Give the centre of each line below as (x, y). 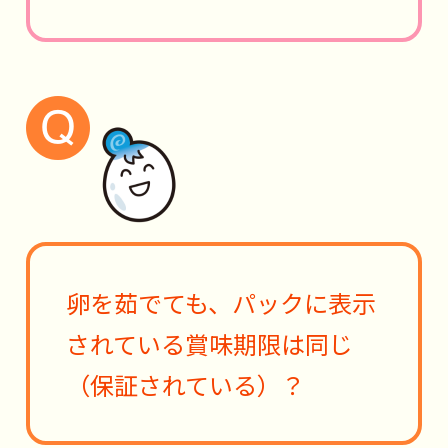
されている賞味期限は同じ (209, 343)
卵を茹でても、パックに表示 (221, 302)
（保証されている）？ (185, 384)
